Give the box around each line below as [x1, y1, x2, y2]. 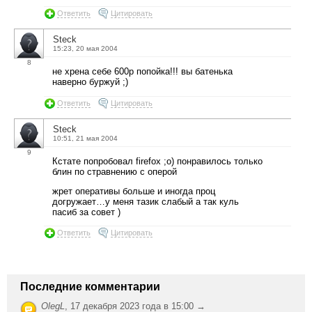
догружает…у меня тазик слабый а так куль [52, 196, 239, 207]
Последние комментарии [20, 281, 160, 293]
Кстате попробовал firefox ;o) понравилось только [52, 155, 263, 166]
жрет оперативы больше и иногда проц [52, 185, 215, 196]
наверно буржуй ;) [52, 76, 128, 87]
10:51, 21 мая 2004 [53, 134, 118, 142]
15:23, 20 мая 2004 [53, 44, 118, 52]
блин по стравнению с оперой [52, 166, 177, 177]
